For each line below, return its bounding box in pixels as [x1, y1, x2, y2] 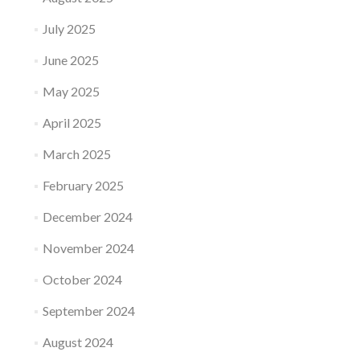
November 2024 [42, 240, 134, 256]
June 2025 [42, 52, 99, 67]
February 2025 [42, 178, 124, 193]
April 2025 [42, 115, 101, 130]
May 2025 [42, 84, 100, 99]
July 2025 [42, 21, 96, 36]
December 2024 [42, 209, 133, 224]
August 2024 [42, 334, 113, 350]
